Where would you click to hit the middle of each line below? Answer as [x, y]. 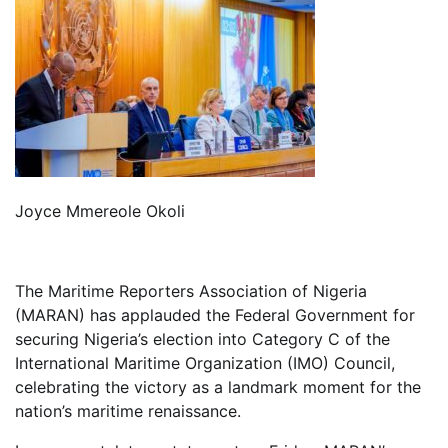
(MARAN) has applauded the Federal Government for [215, 314]
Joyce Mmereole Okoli [100, 210]
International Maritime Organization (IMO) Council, [205, 362]
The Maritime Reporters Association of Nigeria [191, 290]
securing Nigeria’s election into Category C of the [202, 338]
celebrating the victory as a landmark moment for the [218, 386]
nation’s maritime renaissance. [128, 410]
